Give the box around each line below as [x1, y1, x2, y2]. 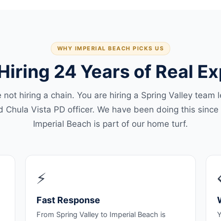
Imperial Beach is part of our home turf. [33, 119, 188, 129]
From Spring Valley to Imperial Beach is [36, 210, 166, 219]
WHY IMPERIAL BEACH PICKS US [57, 45, 164, 52]
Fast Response [36, 195, 100, 205]
